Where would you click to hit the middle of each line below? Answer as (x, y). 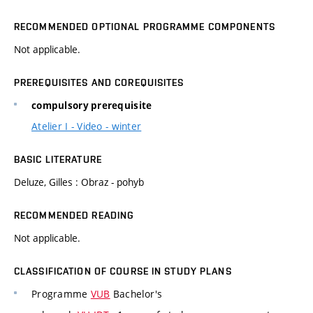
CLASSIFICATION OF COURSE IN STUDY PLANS (123, 271)
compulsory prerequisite (92, 106)
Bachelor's (136, 294)
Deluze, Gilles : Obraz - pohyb (79, 182)
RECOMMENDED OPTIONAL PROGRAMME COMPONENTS (145, 27)
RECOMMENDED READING (74, 216)
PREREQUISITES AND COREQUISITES (99, 83)
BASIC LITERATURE (58, 160)
